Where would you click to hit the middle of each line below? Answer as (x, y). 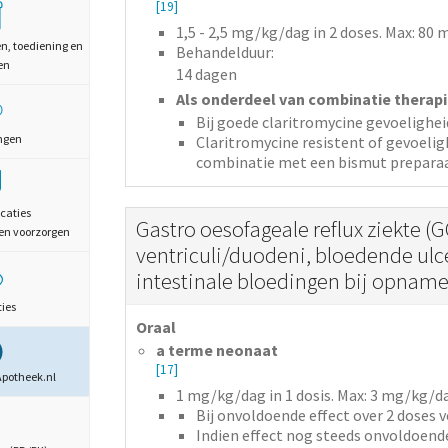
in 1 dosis (299, 394)
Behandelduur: (224, 51)
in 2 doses (345, 31)
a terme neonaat (216, 350)
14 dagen (206, 73)
